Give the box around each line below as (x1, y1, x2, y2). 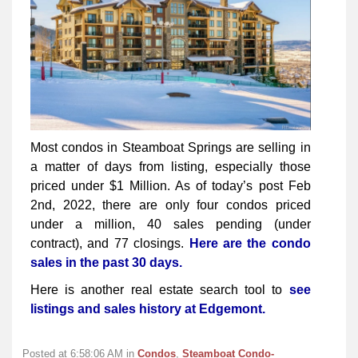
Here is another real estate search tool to (30, 283, 289, 297)
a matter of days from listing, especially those (30, 160, 311, 174)
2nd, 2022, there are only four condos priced (30, 198, 311, 213)
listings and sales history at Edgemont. (30, 302, 265, 316)
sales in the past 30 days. (30, 256, 182, 270)
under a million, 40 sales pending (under (30, 217, 311, 232)
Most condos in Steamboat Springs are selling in (30, 141, 311, 155)
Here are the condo (189, 237, 311, 251)
